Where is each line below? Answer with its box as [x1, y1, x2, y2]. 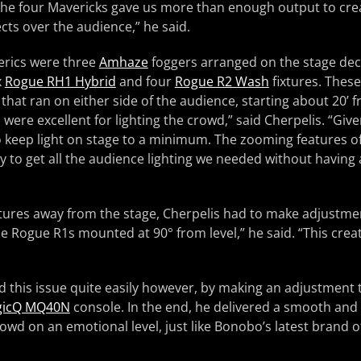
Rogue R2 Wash [174, 72, 269, 90]
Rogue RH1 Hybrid [4, 72, 116, 90]
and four [115, 72, 175, 90]
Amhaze [98, 52, 148, 71]
